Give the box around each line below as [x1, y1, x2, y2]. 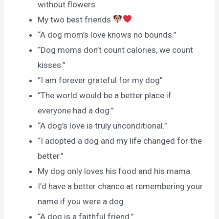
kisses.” [38, 60, 66, 70]
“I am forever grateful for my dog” [38, 75, 163, 85]
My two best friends [38, 14, 113, 24]
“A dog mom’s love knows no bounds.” [38, 29, 177, 40]
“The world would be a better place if [38, 90, 172, 100]
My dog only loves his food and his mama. [38, 166, 193, 176]
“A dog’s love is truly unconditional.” [38, 120, 168, 131]
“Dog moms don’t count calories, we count [38, 44, 194, 55]
